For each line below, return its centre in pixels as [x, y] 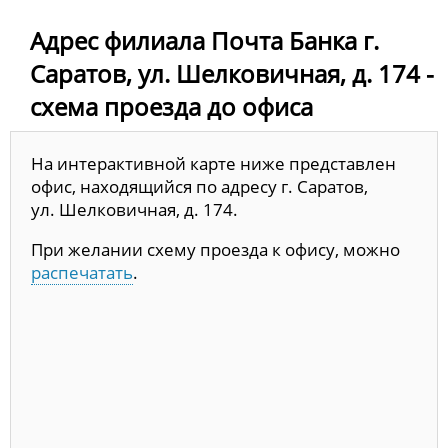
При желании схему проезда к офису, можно [215, 250]
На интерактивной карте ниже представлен [213, 164]
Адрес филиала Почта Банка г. [204, 41]
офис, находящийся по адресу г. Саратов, [199, 187]
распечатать [82, 273]
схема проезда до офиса [171, 107]
